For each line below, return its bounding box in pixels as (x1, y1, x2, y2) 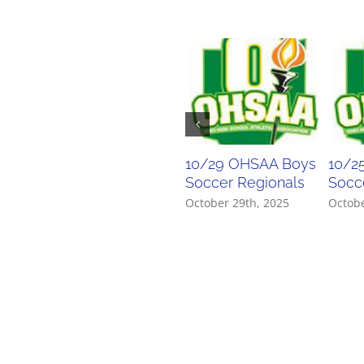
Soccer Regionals (185, 174, 305, 192)
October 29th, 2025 (185, 194, 290, 210)
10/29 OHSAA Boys (185, 155, 317, 173)
